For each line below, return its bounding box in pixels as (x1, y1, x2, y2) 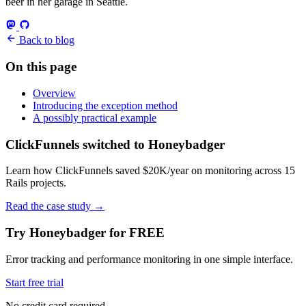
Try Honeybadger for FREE (5, 225, 165, 240)
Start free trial (5, 276, 64, 288)
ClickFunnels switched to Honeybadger (5, 137, 225, 152)
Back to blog (16, 34, 74, 46)
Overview (33, 87, 76, 99)
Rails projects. (5, 177, 66, 189)
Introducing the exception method (33, 99, 178, 111)
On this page (5, 59, 76, 74)
